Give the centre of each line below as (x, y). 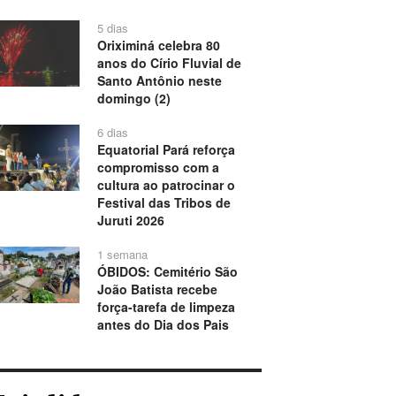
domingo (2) (133, 99)
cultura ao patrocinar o (166, 185)
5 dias (112, 28)
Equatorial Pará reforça (166, 150)
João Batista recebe (157, 289)
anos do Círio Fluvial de (169, 63)
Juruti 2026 (130, 221)
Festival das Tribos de (164, 203)
